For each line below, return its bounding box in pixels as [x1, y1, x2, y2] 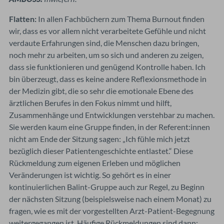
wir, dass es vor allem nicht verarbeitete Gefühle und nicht [9, 25, 206, 35]
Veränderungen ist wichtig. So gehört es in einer [9, 169, 171, 179]
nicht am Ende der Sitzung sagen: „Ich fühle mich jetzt [9, 133, 190, 143]
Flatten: [9, 13, 36, 23]
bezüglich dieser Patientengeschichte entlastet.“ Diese [9, 145, 193, 155]
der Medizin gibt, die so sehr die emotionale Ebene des [9, 85, 193, 95]
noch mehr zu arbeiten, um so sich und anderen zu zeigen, [9, 49, 203, 59]
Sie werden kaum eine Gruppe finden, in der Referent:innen [9, 121, 210, 131]
